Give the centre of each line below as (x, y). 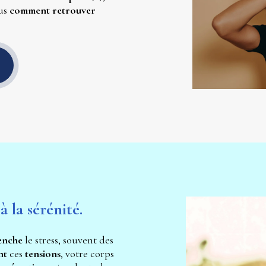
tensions (42, 253)
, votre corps (87, 253)
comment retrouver (52, 10)
